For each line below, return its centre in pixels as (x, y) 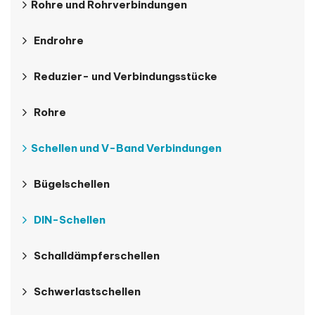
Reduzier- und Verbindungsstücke (126, 77)
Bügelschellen (72, 184)
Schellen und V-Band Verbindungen (126, 148)
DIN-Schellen (70, 220)
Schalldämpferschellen (97, 256)
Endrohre (59, 41)
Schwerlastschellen (87, 292)
